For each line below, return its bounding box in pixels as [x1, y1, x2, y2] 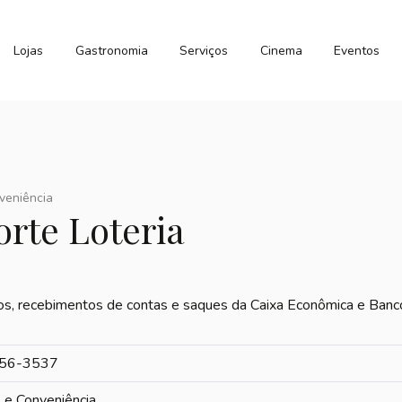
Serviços [179, 41, 229, 59]
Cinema [259, 41, 302, 59]
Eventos [334, 41, 380, 59]
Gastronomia [74, 41, 148, 59]
